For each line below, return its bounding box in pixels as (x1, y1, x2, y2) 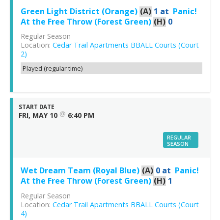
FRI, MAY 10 (19, 110, 57, 120)
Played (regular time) (23, 64, 82, 73)
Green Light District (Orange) (21, 6, 137, 17)
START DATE (19, 103, 55, 111)
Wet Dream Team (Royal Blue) (21, 165, 139, 176)
